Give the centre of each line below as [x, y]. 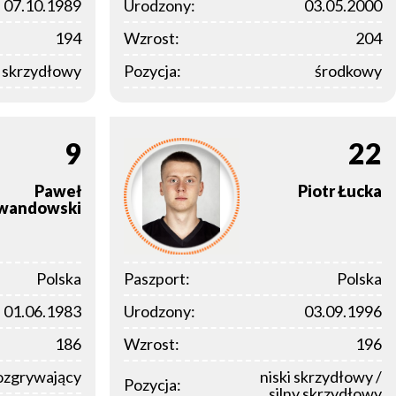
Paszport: [157, 278]
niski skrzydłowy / [321, 376]
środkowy [348, 71]
